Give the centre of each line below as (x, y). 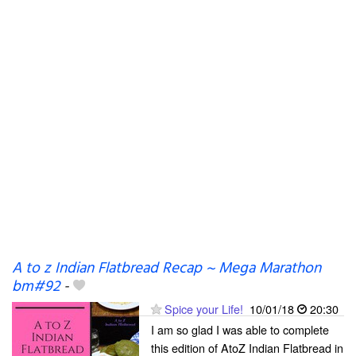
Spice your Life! (204, 308)
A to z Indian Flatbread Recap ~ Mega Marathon (166, 268)
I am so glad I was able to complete (240, 329)
